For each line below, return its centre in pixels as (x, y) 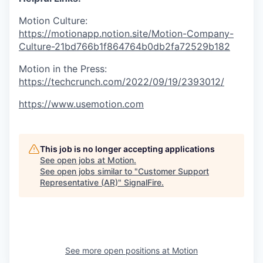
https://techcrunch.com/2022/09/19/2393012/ (122, 81)
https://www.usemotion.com (81, 104)
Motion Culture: (53, 20)
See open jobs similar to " (89, 171)
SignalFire (143, 182)
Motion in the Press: (63, 68)
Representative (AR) (79, 182)
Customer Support (173, 171)
